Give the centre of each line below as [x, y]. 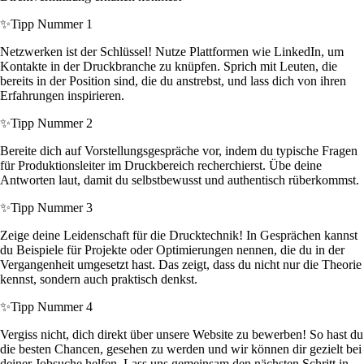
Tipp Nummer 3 [52, 208]
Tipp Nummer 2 [52, 123]
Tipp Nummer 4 [52, 307]
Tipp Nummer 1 [52, 24]
